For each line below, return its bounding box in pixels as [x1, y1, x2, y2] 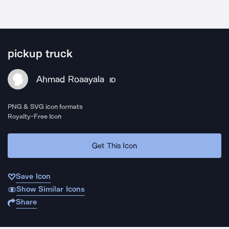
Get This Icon [92, 141, 137, 150]
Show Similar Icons [16, 185, 85, 194]
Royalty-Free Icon [8, 112, 62, 120]
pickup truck [8, 47, 73, 60]
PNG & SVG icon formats [8, 103, 83, 110]
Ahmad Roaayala [36, 74, 104, 85]
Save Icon [16, 172, 51, 181]
